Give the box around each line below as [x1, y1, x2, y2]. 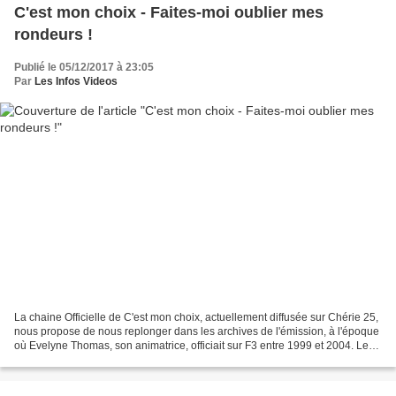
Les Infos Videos [34, 74, 118, 88]
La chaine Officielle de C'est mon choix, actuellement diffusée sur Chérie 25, [14, 311, 378, 324]
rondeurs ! [14, 25, 93, 43]
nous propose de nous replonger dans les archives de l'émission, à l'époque [14, 325, 379, 339]
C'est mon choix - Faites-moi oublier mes [14, 3, 324, 21]
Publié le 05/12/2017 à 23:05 [14, 60, 154, 73]
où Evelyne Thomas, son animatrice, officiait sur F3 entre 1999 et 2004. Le [14, 339, 369, 353]
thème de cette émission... [14, 354, 139, 367]
